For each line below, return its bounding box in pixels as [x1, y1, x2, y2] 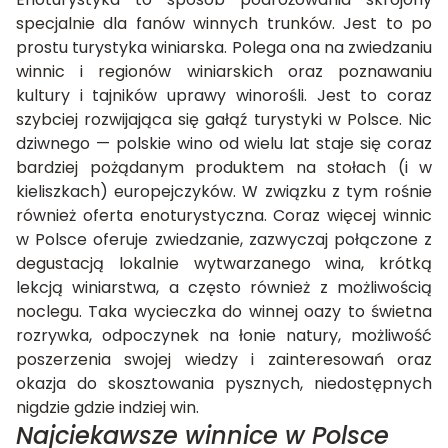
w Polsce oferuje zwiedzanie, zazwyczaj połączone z [16, 228, 432, 252]
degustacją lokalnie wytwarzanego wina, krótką [16, 252, 432, 276]
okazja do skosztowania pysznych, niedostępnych [16, 372, 432, 396]
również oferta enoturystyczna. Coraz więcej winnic [16, 204, 432, 228]
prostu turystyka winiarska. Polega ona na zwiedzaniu [16, 36, 432, 60]
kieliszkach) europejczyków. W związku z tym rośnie [16, 180, 432, 204]
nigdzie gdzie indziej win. [16, 396, 199, 420]
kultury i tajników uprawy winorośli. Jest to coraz [16, 84, 432, 108]
